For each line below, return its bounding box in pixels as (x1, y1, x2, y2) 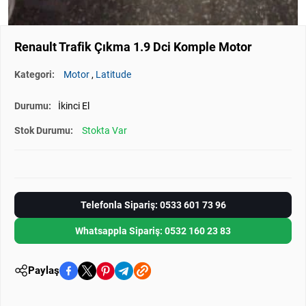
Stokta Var (82, 124, 127, 136)
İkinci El (58, 100, 89, 111)
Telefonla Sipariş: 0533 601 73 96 (80, 199, 226, 210)
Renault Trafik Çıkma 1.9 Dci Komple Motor (14, 39, 252, 54)
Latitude (96, 68, 131, 80)
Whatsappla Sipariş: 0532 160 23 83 (75, 225, 231, 236)
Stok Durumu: (14, 124, 75, 136)
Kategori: (14, 68, 57, 80)
